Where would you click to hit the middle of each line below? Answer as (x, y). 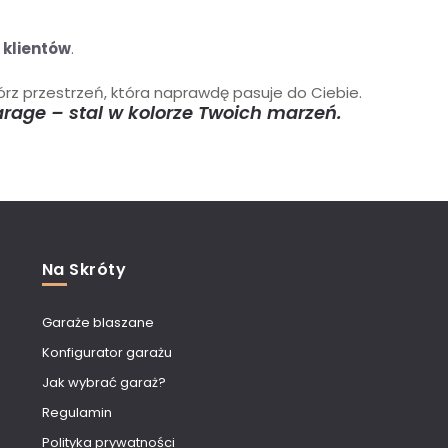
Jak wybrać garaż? (103, 382)
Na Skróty (84, 269)
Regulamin (76, 412)
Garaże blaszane (97, 322)
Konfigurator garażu (106, 352)
